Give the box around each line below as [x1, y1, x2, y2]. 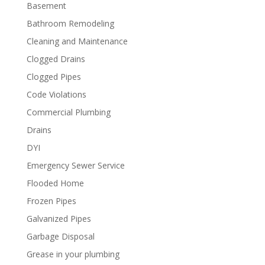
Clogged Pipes [26, 71, 81, 82]
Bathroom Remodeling [26, 18, 114, 29]
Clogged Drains [26, 53, 85, 64]
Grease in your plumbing [26, 248, 119, 260]
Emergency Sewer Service [26, 160, 125, 171]
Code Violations [26, 89, 86, 100]
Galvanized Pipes [26, 213, 91, 224]
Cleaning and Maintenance [26, 35, 128, 47]
